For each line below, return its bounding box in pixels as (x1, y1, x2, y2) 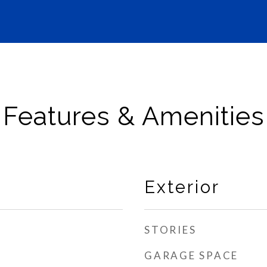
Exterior (144, 177, 220, 197)
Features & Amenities (2, 101, 265, 131)
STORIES (144, 223, 197, 236)
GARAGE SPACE (144, 249, 238, 262)
